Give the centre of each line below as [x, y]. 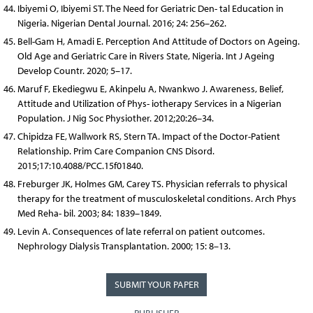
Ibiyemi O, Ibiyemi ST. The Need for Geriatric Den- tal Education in [150, 8]
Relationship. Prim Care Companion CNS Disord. [116, 151]
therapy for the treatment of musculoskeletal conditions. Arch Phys [156, 198]
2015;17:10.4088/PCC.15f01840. [80, 166]
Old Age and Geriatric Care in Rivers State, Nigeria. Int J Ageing [146, 56]
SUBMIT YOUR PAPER [156, 284]
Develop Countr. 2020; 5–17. [74, 71]
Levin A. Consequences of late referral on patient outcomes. [141, 231]
